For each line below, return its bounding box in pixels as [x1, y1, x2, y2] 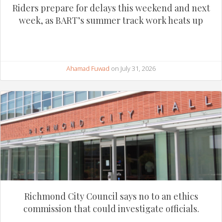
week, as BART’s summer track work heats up [19, 14, 203, 26]
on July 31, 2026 [110, 63, 156, 73]
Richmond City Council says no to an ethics [24, 190, 198, 202]
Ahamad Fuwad [66, 63, 110, 73]
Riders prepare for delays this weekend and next [12, 1, 210, 14]
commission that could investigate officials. [23, 202, 199, 215]
